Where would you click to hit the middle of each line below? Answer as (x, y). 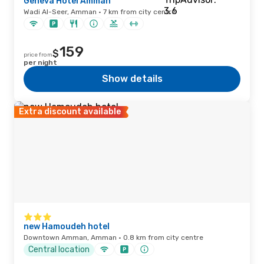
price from (38, 55)
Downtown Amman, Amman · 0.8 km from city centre (113, 237)
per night (40, 62)
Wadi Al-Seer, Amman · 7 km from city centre (100, 12)
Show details (132, 79)
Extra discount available (70, 112)
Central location (59, 249)
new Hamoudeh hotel (67, 227)
